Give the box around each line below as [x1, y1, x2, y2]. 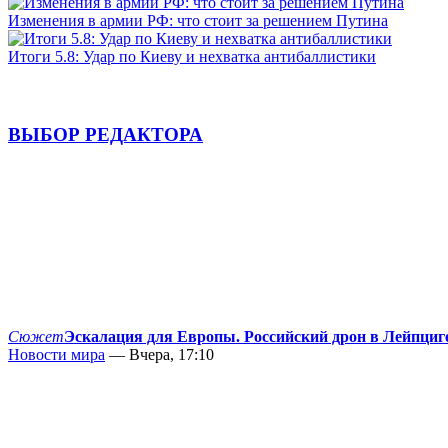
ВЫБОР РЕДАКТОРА [8, 124, 203, 146]
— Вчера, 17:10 [105, 346, 214, 364]
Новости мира [8, 346, 105, 364]
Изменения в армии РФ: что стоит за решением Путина [8, 11, 388, 29]
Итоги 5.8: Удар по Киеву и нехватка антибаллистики [8, 47, 376, 65]
